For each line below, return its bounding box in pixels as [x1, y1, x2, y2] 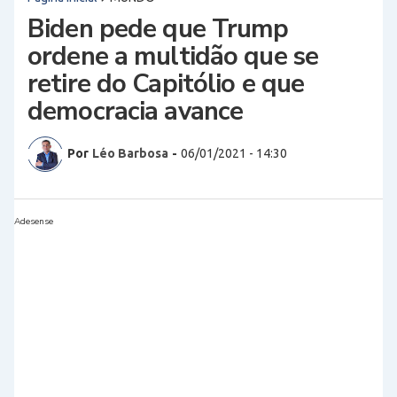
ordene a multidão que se [27, 38, 319, 74]
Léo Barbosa [92, 146, 168, 161]
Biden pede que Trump [27, 11, 289, 46]
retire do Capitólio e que [27, 66, 305, 101]
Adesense [14, 214, 53, 228]
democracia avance [27, 93, 244, 128]
